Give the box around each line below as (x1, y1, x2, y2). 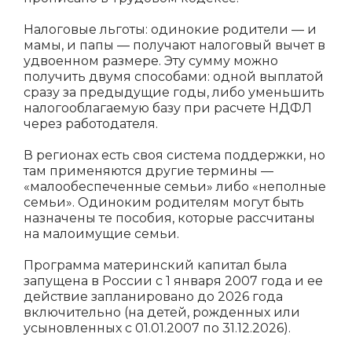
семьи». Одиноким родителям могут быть (24, 195, 304, 210)
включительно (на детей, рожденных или (24, 305, 300, 320)
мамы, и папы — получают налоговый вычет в (24, 38, 325, 53)
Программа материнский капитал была (24, 258, 287, 273)
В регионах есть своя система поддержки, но (24, 148, 325, 163)
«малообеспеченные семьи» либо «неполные (24, 179, 326, 194)
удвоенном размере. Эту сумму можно (24, 53, 278, 68)
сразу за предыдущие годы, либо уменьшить (24, 85, 324, 100)
